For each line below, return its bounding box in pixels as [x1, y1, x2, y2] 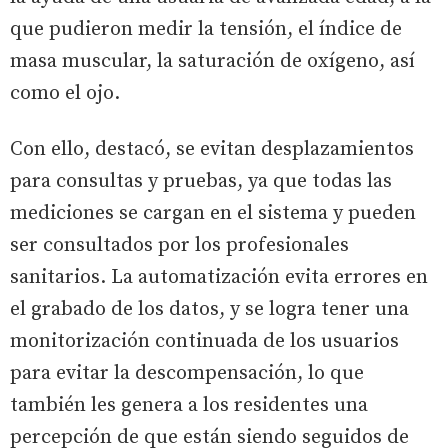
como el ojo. [10, 80, 120, 106]
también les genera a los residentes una [10, 392, 368, 418]
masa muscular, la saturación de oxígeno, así [10, 48, 415, 74]
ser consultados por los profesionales [10, 232, 349, 258]
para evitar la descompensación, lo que [10, 360, 364, 386]
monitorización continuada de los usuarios [10, 328, 399, 354]
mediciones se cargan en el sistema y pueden [10, 200, 416, 226]
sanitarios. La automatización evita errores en [10, 264, 428, 290]
